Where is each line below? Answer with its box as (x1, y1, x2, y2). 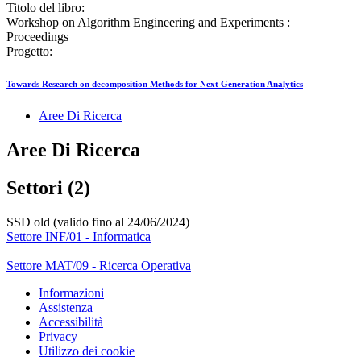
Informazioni (39, 286, 104, 301)
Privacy (39, 330, 77, 344)
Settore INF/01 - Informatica (6, 230, 151, 244)
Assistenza (39, 301, 93, 315)
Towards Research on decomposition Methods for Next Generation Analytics (6, 79, 303, 89)
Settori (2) (6, 177, 90, 199)
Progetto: (6, 44, 52, 59)
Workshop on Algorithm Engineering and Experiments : (6, 15, 290, 30)
